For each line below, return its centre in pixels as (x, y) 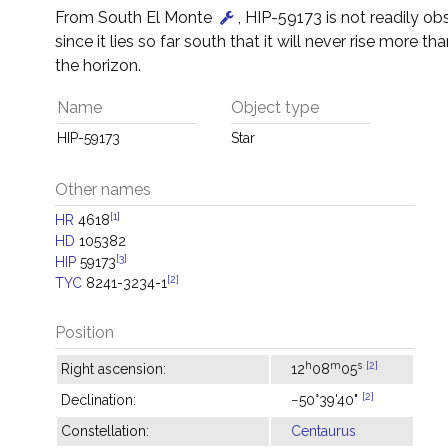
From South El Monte (135, 17)
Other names (103, 189)
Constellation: (105, 431)
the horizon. (98, 65)
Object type (275, 107)
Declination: (98, 400)
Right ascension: (113, 369)
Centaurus (323, 431)
